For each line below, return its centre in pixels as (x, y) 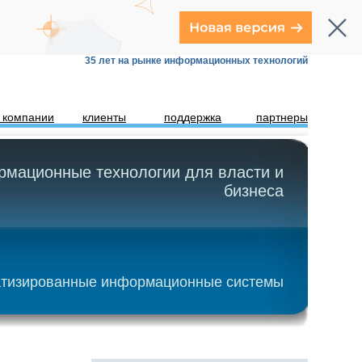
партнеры (282, 117)
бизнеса (254, 191)
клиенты (104, 117)
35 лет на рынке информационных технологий (196, 61)
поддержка (193, 117)
